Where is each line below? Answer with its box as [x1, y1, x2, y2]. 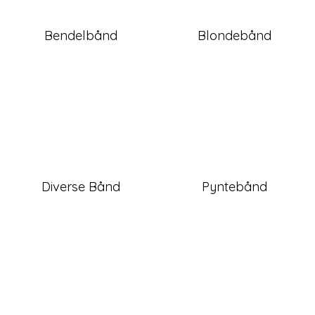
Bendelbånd [44, 27, 117, 44]
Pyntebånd [202, 179, 267, 195]
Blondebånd [198, 27, 271, 44]
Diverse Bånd [41, 179, 120, 195]
